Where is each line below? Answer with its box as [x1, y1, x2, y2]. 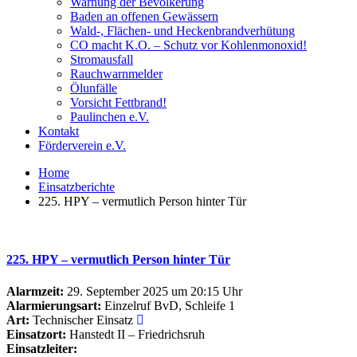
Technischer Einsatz [29, 312, 136, 327]
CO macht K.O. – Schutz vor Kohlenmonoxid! [70, 38, 307, 52]
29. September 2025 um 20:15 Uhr [64, 284, 242, 298]
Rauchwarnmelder [70, 67, 163, 80]
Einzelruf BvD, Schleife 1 [101, 298, 235, 312]
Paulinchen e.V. [70, 110, 149, 124]
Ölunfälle [70, 81, 117, 95]
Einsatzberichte [38, 180, 115, 194]
